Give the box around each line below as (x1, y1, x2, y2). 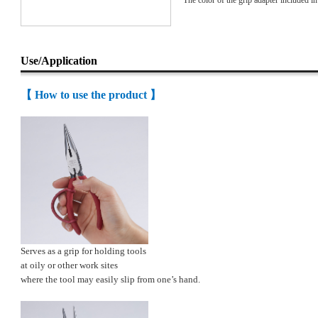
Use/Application (21, 55, 97, 67)
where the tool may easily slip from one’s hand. (21, 274, 200, 285)
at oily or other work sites (21, 260, 118, 270)
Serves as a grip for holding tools (21, 246, 146, 256)
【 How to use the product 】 (21, 89, 161, 101)
